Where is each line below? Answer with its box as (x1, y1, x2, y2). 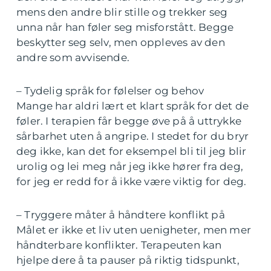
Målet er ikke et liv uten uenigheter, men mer (16, 223, 252, 236)
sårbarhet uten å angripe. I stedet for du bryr (16, 129, 249, 142)
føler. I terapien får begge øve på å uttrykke (16, 114, 242, 127)
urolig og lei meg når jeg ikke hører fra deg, (16, 160, 244, 172)
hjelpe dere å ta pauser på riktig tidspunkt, (16, 253, 240, 266)
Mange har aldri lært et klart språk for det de (16, 99, 249, 112)
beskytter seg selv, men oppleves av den (16, 36, 225, 48)
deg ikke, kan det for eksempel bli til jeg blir (16, 145, 247, 157)
